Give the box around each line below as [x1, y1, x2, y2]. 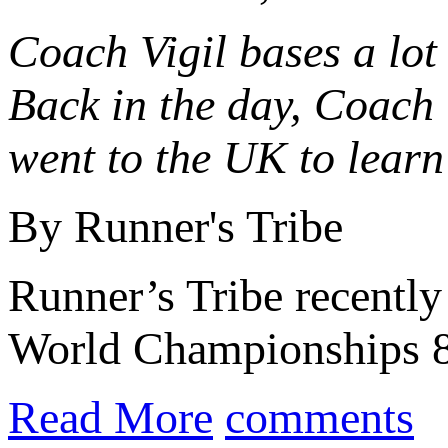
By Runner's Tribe [8, 200, 343, 252]
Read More [8, 391, 213, 443]
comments [225, 391, 414, 443]
